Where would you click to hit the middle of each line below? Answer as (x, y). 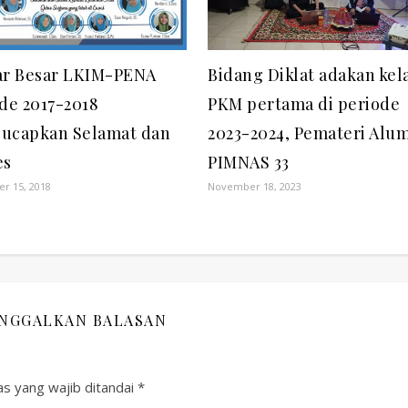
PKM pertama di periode (304, 103)
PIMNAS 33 (249, 162)
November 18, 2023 (255, 186)
